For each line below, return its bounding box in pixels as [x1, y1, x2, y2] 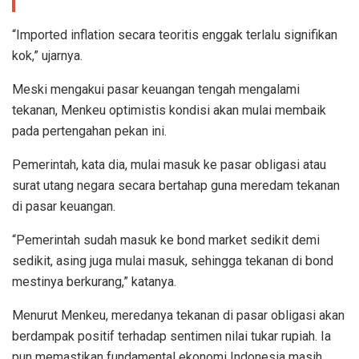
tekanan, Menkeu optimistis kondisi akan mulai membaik [12, 103, 326, 119]
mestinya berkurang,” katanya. [12, 274, 176, 290]
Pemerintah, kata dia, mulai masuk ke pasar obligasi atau [12, 157, 326, 173]
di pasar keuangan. [12, 199, 115, 215]
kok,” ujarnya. [12, 48, 83, 64]
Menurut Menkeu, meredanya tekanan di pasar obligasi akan [12, 308, 345, 324]
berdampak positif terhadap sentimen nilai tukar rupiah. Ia [12, 329, 331, 345]
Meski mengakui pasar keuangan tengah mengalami [12, 82, 300, 98]
